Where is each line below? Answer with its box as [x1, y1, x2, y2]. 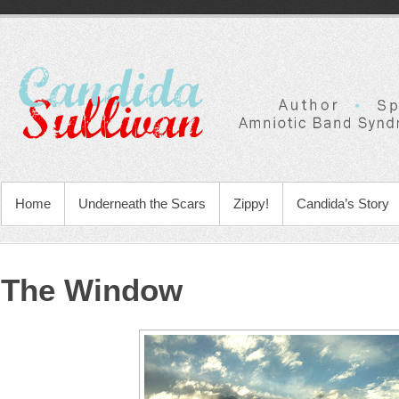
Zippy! [233, 196, 269, 211]
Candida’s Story [297, 196, 389, 211]
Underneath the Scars [78, 196, 206, 211]
